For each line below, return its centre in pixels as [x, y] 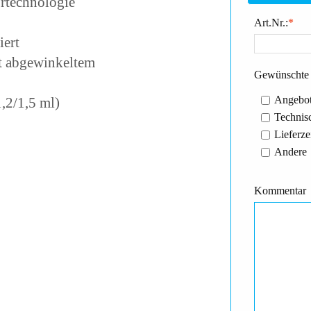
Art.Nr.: [271, 23]
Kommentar [280, 191]
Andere [290, 152]
